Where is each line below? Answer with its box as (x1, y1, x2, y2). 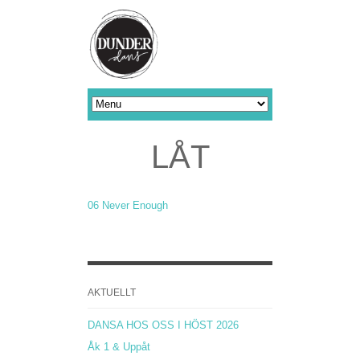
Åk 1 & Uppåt (88, 341, 150, 353)
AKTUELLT (88, 287, 136, 298)
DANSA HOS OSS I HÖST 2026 (88, 319, 239, 331)
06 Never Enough (88, 199, 168, 211)
